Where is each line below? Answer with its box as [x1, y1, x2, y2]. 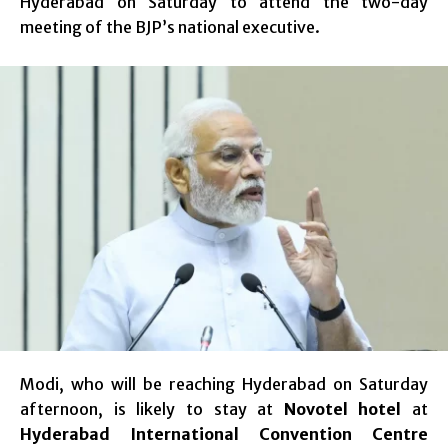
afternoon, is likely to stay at [20, 399, 284, 420]
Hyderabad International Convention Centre [20, 424, 428, 445]
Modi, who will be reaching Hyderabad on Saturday [20, 374, 428, 395]
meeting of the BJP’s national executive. [20, 16, 320, 37]
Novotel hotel [283, 399, 402, 420]
